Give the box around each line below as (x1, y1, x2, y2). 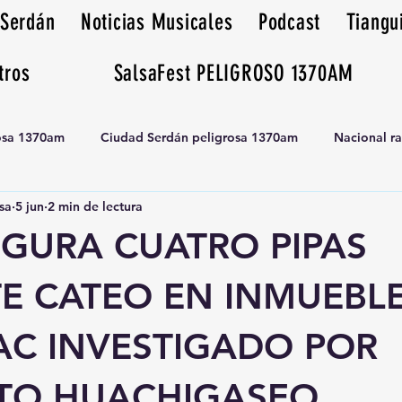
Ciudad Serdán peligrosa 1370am (100, 128, 298, 145)
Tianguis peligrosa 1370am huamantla (28, 200, 252, 217)
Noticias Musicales (80, 9, 233, 35)
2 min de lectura (48, 197, 143, 214)
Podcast (258, 9, 321, 35)
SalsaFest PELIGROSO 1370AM (113, 60, 354, 86)
